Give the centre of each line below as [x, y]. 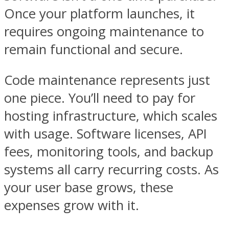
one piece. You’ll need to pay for [100, 98]
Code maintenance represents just [107, 80]
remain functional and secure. [94, 49]
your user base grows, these [89, 188]
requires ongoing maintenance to [104, 31]
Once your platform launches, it [99, 13]
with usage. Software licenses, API [106, 134]
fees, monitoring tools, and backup [109, 152]
